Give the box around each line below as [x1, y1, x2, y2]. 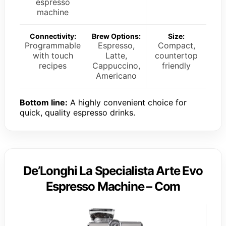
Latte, [105, 50, 127, 61]
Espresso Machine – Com [45, 179, 181, 194]
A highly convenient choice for [68, 97, 187, 107]
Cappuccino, [92, 60, 140, 71]
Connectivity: [29, 31, 76, 40]
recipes [39, 60, 67, 71]
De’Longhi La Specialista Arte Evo [23, 163, 203, 178]
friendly [162, 60, 191, 71]
